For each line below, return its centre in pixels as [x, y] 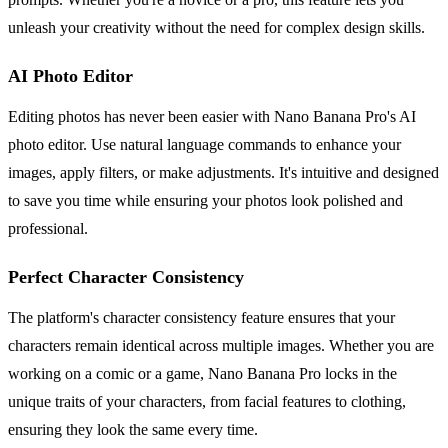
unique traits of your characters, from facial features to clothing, [207, 401]
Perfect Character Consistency [126, 276]
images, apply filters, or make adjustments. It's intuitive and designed [223, 172]
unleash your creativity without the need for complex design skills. [216, 27]
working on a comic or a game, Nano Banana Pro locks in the [202, 373]
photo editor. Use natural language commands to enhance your [204, 144]
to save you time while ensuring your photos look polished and [205, 200]
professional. [48, 228]
